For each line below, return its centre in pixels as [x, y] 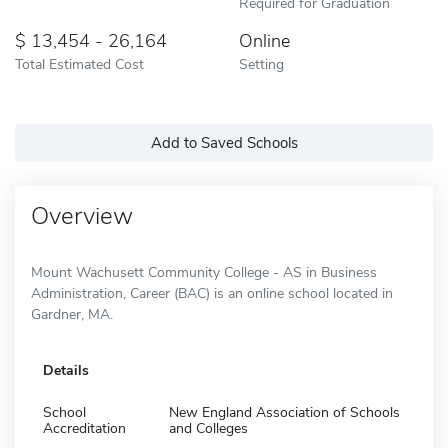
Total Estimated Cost [79, 63]
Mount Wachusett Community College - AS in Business [204, 272]
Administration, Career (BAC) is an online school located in [212, 293]
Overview [82, 215]
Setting [261, 63]
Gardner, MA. [72, 314]
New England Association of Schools [284, 412]
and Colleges [208, 428]
